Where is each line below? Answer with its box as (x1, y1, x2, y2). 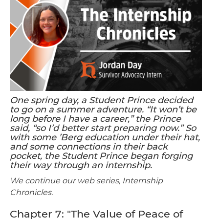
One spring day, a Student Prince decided (10, 94, 193, 106)
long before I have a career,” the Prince (10, 113, 181, 124)
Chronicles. (10, 187, 53, 197)
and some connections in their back (10, 141, 168, 152)
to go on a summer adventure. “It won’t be (10, 104, 197, 115)
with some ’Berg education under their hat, (10, 131, 200, 143)
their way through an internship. (10, 159, 152, 171)
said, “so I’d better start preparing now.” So (10, 122, 196, 133)
